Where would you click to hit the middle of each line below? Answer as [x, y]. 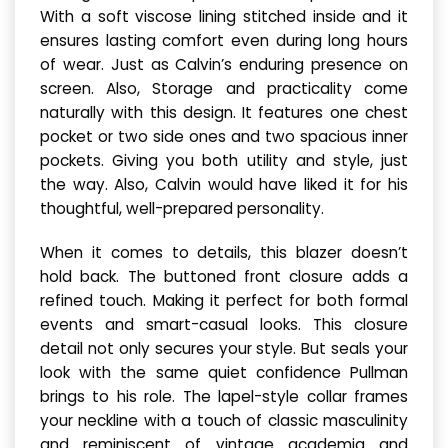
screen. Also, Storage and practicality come [224, 88]
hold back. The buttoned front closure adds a [224, 276]
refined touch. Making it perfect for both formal [224, 300]
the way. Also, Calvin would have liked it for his [224, 184]
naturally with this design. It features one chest [224, 112]
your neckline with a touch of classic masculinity [224, 420]
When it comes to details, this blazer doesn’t [224, 252]
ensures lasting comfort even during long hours [224, 40]
